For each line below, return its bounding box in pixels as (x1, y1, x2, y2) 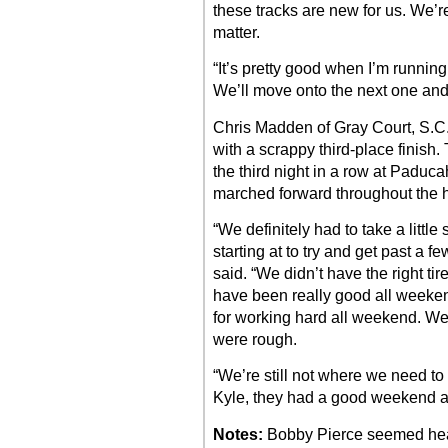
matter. (213, 23, 260, 41)
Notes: (213, 425, 263, 443)
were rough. (213, 331, 297, 349)
